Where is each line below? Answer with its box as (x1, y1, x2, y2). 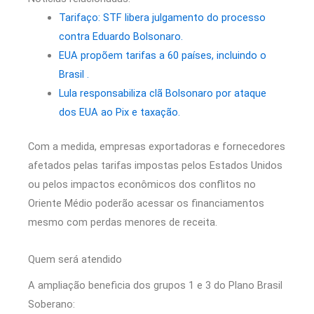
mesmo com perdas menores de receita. (28, 216, 217, 229)
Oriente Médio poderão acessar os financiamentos (28, 197, 264, 210)
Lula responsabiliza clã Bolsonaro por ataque (58, 87, 266, 100)
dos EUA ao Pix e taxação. (58, 106, 180, 119)
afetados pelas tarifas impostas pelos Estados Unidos (28, 159, 282, 172)
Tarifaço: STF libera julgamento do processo (58, 11, 266, 25)
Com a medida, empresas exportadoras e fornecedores (28, 140, 285, 153)
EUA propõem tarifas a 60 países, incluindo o (58, 49, 266, 62)
